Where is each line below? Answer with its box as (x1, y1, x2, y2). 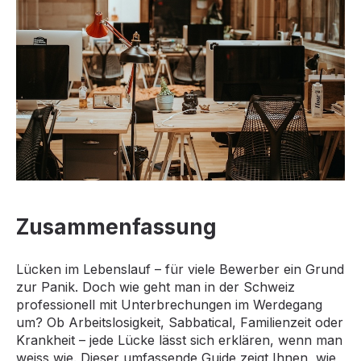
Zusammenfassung (16, 214, 217, 240)
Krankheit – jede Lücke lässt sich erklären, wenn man (16, 331, 342, 348)
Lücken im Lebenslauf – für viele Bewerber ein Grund (16, 260, 344, 277)
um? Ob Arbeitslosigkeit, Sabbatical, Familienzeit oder (16, 313, 343, 330)
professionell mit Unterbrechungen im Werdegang (16, 296, 322, 313)
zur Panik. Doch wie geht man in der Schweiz (16, 278, 295, 295)
